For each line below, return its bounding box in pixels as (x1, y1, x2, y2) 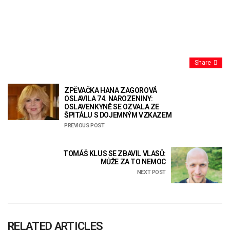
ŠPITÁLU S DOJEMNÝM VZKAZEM (64, 110, 172, 119)
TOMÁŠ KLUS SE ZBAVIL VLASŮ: (63, 149, 166, 158)
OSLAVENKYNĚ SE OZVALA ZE (64, 102, 159, 111)
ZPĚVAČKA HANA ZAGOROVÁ (64, 86, 157, 94)
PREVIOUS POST (64, 122, 105, 129)
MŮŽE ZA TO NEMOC (100, 157, 166, 166)
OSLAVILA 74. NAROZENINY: (64, 94, 153, 103)
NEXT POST (137, 168, 166, 176)
